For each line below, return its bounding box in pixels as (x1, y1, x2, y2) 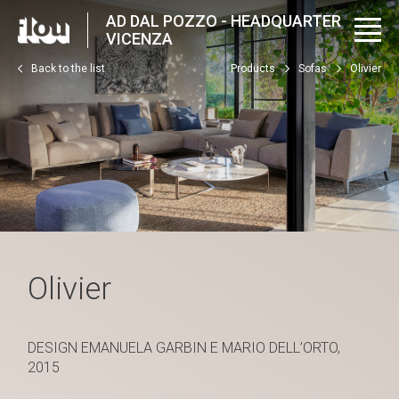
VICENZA (106, 28, 174, 48)
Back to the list (31, 62, 105, 75)
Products (231, 62, 275, 75)
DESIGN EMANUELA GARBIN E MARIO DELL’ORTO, (28, 339, 341, 357)
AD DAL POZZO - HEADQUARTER (106, 11, 342, 30)
